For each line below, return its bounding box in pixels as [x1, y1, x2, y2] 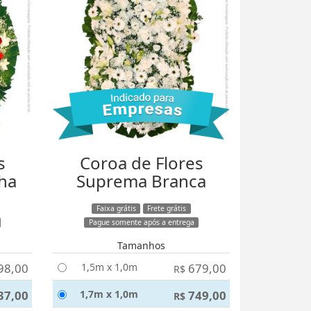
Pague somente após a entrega [88, 217, 194, 227]
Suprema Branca [76, 169, 206, 192]
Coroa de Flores [79, 151, 203, 174]
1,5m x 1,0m [81, 260, 137, 274]
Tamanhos [117, 239, 165, 252]
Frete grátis [147, 203, 187, 213]
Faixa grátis [96, 203, 136, 213]
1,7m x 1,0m [80, 287, 138, 301]
